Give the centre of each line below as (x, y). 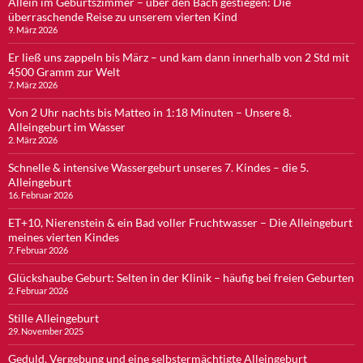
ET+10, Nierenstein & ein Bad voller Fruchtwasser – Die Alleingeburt (180, 222)
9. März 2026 (33, 29)
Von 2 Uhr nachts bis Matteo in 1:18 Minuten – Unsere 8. (150, 112)
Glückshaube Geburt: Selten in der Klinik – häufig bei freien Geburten (181, 277)
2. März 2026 (33, 139)
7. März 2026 (33, 84)
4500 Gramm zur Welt (64, 71)
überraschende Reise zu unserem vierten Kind (123, 16)
